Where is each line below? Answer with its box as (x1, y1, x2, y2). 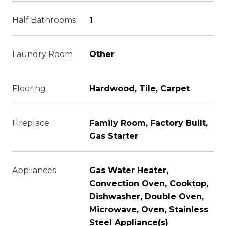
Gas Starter (89, 131, 138, 141)
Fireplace (12, 118, 49, 128)
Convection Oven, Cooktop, (89, 179, 208, 188)
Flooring (12, 84, 46, 93)
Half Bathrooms (12, 15, 76, 25)
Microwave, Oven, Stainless (89, 205, 208, 214)
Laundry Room (12, 49, 73, 59)
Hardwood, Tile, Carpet (89, 84, 190, 93)
